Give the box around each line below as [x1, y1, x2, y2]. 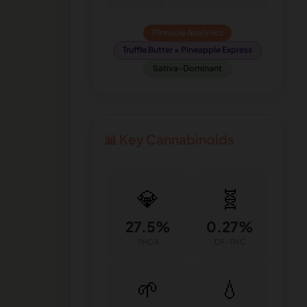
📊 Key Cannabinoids [103, 130, 234, 147]
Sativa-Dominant [153, 62, 222, 73]
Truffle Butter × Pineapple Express [123, 45, 252, 56]
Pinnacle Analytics [151, 27, 223, 38]
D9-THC [214, 236, 246, 247]
